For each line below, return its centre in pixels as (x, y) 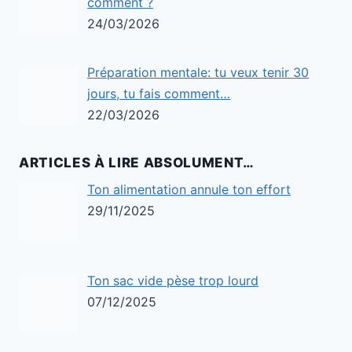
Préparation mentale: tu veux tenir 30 (198, 73)
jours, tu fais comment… (159, 94)
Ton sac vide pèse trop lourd (173, 281)
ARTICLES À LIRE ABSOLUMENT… (136, 162)
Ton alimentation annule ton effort (189, 190)
